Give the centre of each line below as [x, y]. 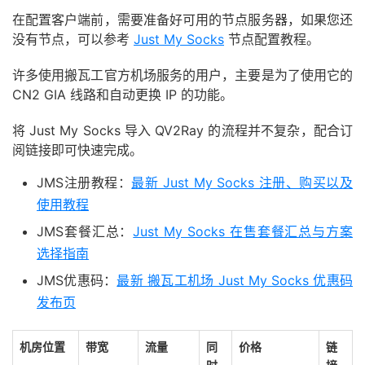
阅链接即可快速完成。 [77, 150]
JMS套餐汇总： [85, 232]
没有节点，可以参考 [73, 40]
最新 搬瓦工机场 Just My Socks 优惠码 [235, 281]
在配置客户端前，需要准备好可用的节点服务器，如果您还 [182, 20]
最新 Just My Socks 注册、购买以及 [242, 183]
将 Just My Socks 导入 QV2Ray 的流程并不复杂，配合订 [182, 131]
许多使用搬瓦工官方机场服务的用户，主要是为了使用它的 [182, 75]
